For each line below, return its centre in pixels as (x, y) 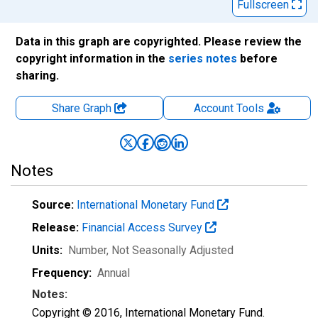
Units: (47, 250)
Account (213, 108)
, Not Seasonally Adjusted (170, 250)
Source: (53, 205)
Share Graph (83, 108)
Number (87, 250)
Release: (55, 227)
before (257, 59)
